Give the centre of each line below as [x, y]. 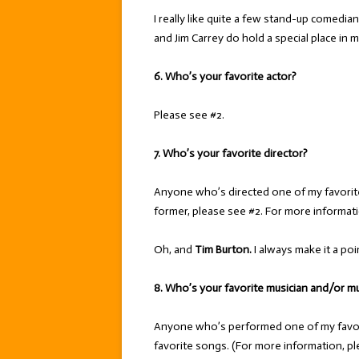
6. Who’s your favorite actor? [225, 77]
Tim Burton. [223, 250]
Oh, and [174, 250]
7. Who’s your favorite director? [231, 153]
